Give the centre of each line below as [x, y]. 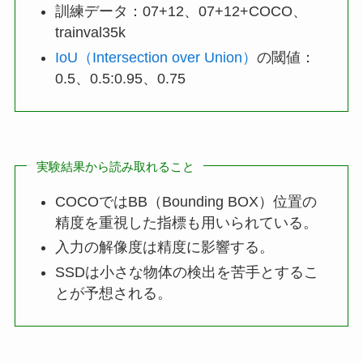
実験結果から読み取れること [115, 166]
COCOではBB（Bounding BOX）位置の [186, 201]
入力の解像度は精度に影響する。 [165, 248]
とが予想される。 [114, 293]
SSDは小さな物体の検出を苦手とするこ [187, 272]
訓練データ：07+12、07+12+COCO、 [181, 12]
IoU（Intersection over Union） [156, 57]
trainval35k [91, 33]
